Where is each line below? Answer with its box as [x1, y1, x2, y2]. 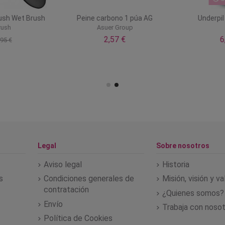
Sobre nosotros [156, 141, 210, 150]
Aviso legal [43, 160, 82, 170]
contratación [43, 185, 89, 195]
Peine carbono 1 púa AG [74, 14, 151, 22]
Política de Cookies [43, 213, 113, 223]
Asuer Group [94, 23, 131, 31]
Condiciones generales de [43, 174, 134, 184]
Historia [162, 160, 190, 170]
